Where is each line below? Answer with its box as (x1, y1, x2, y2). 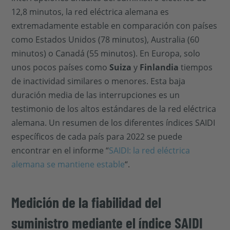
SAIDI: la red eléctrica (109, 145, 190, 156)
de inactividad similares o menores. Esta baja (11, 75, 186, 87)
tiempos (179, 62, 213, 73)
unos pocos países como (11, 62, 110, 73)
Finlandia (140, 62, 179, 73)
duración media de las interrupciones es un (11, 89, 180, 101)
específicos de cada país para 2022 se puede (11, 131, 183, 142)
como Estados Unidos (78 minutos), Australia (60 (11, 34, 200, 45)
